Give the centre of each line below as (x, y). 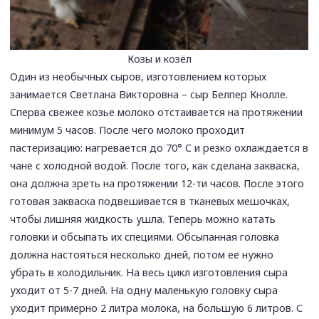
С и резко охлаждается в (246, 147)
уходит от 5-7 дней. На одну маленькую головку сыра (144, 290)
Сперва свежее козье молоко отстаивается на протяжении (157, 112)
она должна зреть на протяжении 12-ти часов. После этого (157, 183)
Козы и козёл (159, 58)
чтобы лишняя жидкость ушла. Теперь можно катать (143, 219)
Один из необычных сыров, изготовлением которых (138, 76)
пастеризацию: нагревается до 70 (94, 147)
